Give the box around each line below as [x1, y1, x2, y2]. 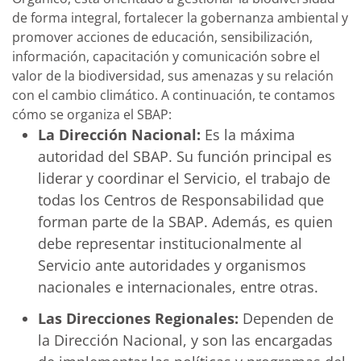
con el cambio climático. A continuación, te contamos [12, 85, 335, 104]
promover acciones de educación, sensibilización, [12, 27, 313, 46]
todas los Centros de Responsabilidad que [38, 189, 324, 210]
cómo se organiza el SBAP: [12, 105, 172, 123]
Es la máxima [205, 124, 295, 144]
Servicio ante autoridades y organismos [38, 255, 306, 275]
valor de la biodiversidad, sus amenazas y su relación [12, 66, 334, 85]
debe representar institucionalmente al [38, 233, 302, 253]
